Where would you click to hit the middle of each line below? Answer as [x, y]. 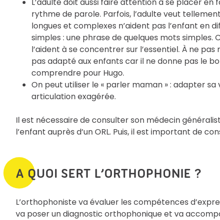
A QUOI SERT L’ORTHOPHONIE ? [109, 173]
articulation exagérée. [74, 96]
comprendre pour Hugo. [78, 73]
